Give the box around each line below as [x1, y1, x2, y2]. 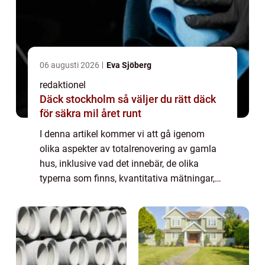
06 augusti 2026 [40, 60, 101, 70]
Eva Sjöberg [106, 60, 151, 70]
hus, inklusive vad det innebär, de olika [40, 157, 199, 169]
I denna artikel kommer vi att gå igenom [40, 128, 205, 140]
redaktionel [40, 79, 86, 91]
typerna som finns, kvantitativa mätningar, [40, 172, 215, 184]
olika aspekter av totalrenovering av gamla [40, 143, 216, 154]
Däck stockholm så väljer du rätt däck [40, 92, 118, 105]
